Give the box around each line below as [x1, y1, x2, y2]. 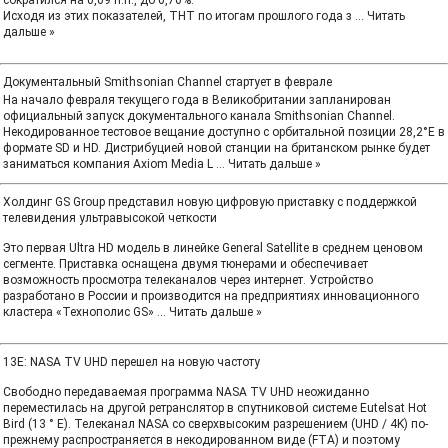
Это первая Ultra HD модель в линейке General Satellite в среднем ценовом [3, 241, 423, 255]
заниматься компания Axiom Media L [3, 157, 216, 171]
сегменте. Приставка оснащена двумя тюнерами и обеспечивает [3, 257, 368, 271]
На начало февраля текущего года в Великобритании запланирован [3, 93, 391, 107]
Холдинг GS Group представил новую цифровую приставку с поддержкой [3, 195, 417, 209]
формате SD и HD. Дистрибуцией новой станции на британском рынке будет [3, 141, 430, 155]
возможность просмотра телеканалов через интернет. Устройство [3, 273, 373, 287]
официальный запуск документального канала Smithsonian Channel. [3, 109, 395, 123]
